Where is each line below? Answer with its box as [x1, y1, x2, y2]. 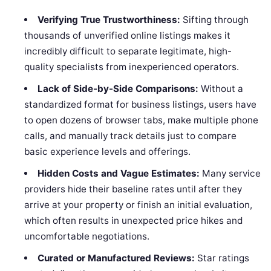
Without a [198, 83, 243, 95]
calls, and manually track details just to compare [24, 130, 237, 142]
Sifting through [180, 14, 249, 26]
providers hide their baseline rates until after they [24, 183, 243, 195]
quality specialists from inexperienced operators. [24, 61, 240, 73]
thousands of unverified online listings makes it [24, 30, 231, 42]
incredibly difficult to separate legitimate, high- [24, 45, 232, 57]
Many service [199, 168, 261, 180]
